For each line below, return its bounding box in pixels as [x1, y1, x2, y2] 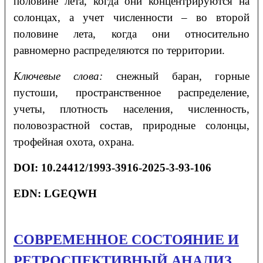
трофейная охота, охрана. [13, 136, 134, 149]
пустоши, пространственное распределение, [13, 86, 250, 99]
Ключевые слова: [13, 70, 116, 83]
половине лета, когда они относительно [13, 28, 250, 41]
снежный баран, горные [116, 70, 250, 83]
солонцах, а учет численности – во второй [13, 11, 250, 24]
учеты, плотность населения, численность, [13, 103, 250, 116]
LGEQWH [43, 187, 97, 200]
